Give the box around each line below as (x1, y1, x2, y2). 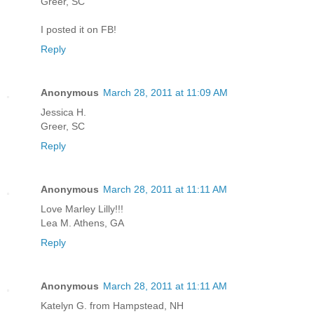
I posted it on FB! (41, 24, 116, 36)
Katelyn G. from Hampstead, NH (41, 300, 184, 312)
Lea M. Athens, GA (41, 217, 124, 229)
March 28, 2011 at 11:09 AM (103, 87, 228, 99)
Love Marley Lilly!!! (41, 203, 123, 215)
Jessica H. (41, 107, 86, 118)
